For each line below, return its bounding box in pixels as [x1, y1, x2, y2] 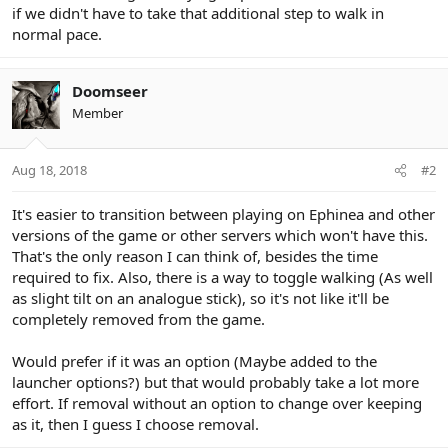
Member [72, 103, 123, 122]
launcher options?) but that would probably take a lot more [12, 372, 419, 392]
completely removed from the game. [12, 309, 265, 329]
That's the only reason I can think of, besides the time [12, 246, 378, 266]
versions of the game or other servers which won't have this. [12, 225, 428, 245]
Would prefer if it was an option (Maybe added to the [12, 351, 377, 371]
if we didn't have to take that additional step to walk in [12, 2, 384, 23]
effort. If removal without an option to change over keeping [12, 393, 422, 413]
